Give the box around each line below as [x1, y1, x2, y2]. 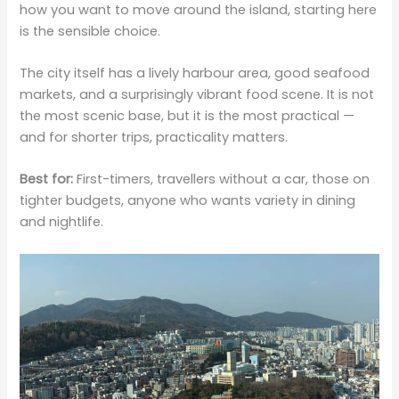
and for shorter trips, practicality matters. [20, 128, 289, 147]
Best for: [20, 170, 74, 189]
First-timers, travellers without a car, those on [73, 170, 370, 189]
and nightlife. [20, 213, 104, 232]
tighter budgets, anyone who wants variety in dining [20, 191, 356, 210]
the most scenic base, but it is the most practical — [20, 107, 355, 126]
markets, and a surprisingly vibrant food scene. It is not [20, 85, 375, 104]
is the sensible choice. [20, 21, 161, 40]
